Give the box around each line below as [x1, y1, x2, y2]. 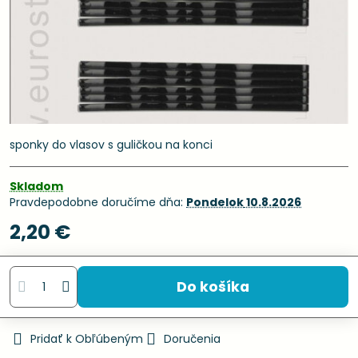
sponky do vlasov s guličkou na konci [10, 137, 213, 153]
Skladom [10, 178, 63, 194]
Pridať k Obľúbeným [30, 331, 143, 347]
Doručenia [164, 331, 221, 347]
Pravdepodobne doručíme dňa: [10, 194, 186, 210]
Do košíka [187, 276, 249, 296]
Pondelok [186, 194, 244, 210]
